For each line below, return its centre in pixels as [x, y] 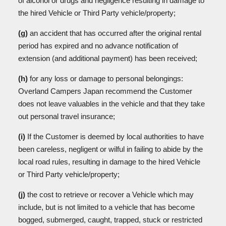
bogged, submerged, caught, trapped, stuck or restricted [110, 220]
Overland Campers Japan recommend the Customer [105, 91]
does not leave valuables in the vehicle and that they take [111, 104]
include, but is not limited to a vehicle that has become [106, 207]
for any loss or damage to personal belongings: [105, 78]
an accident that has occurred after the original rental [115, 33]
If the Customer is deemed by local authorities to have [115, 136]
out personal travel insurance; [68, 116]
